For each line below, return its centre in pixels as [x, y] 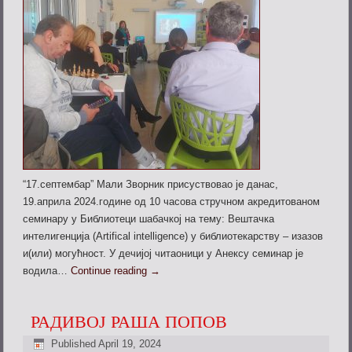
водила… [47, 271]
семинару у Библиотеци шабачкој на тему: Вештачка [149, 219]
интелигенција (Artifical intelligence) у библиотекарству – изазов [173, 236]
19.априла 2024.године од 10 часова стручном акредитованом [172, 202]
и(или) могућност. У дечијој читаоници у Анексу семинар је [163, 254]
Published [74, 343]
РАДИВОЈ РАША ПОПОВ [129, 321]
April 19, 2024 [130, 343]
